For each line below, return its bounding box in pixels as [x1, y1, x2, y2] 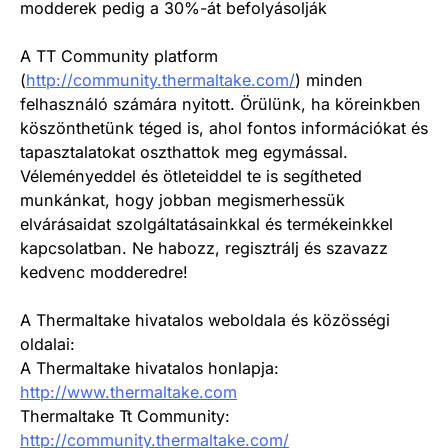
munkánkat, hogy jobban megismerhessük [20, 189, 345, 210]
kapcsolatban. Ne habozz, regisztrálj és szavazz [20, 237, 388, 258]
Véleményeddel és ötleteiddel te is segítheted [20, 165, 362, 186]
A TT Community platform [20, 45, 218, 66]
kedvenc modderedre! [20, 261, 188, 282]
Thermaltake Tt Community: [20, 406, 230, 427]
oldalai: [20, 334, 75, 355]
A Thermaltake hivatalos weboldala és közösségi [20, 310, 390, 331]
